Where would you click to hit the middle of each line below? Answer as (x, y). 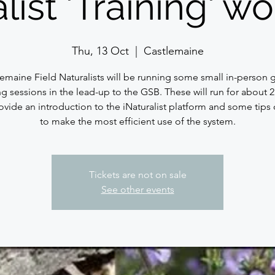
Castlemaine (173, 51)
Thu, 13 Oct (100, 51)
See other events (137, 189)
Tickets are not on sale (137, 175)
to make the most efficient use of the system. (137, 121)
